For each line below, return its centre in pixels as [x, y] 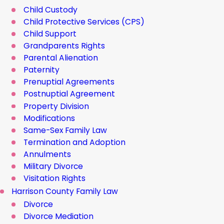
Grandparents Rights [64, 46]
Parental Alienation [60, 58]
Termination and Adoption [74, 142]
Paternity [41, 70]
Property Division [56, 106]
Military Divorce [53, 166]
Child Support [50, 33]
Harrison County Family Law [65, 191]
